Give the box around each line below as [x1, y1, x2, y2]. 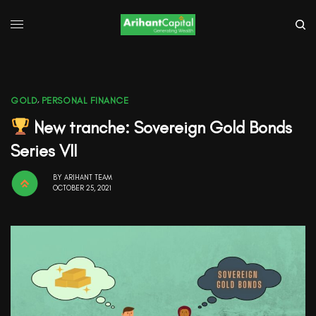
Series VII [11, 140, 77, 161]
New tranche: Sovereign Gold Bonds [30, 116, 293, 138]
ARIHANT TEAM [64, 173, 112, 183]
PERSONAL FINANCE [41, 95, 129, 106]
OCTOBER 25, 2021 [53, 183, 111, 193]
